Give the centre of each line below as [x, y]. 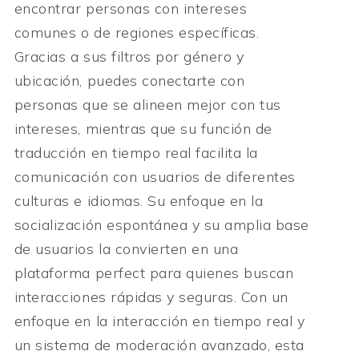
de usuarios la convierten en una [126, 249]
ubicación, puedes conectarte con [129, 81]
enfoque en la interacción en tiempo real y [159, 321]
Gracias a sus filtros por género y [129, 57]
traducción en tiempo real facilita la [136, 153]
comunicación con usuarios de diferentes [155, 177]
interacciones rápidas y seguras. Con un [151, 297]
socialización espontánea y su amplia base [161, 225]
